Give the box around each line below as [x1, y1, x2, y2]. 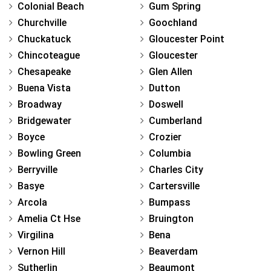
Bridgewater [18, 114, 71, 126]
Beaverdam [149, 245, 198, 257]
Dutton [149, 82, 180, 94]
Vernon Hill [18, 245, 65, 257]
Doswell [149, 98, 183, 110]
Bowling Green [18, 147, 81, 159]
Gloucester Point [149, 33, 224, 45]
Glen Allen [149, 65, 192, 77]
